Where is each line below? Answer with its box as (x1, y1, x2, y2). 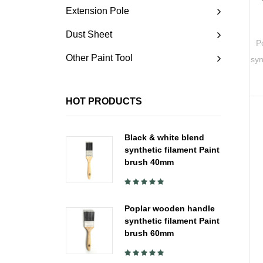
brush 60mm (124, 228, 174, 238)
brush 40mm (124, 157, 174, 167)
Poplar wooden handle (124, 204, 215, 214)
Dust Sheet (66, 29, 112, 40)
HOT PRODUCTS (66, 96, 142, 107)
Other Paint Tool (66, 53, 133, 63)
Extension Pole (66, 6, 129, 16)
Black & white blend (124, 133, 204, 143)
